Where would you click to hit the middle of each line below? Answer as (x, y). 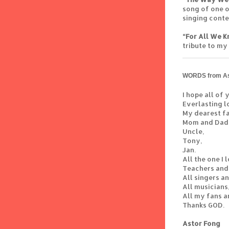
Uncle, (193, 132)
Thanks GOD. (203, 205)
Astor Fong (201, 224)
